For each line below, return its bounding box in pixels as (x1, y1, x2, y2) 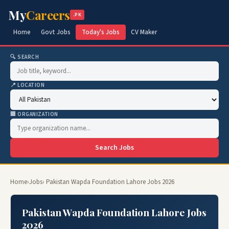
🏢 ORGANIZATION (10, 110, 58, 118)
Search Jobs (95, 143, 134, 153)
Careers (26, 7, 70, 23)
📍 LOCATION (10, 81, 45, 89)
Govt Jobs (41, 28, 71, 37)
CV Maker (131, 28, 157, 37)
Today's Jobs (82, 28, 120, 37)
